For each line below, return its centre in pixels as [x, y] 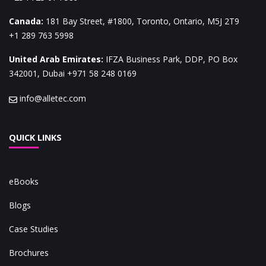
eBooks [24, 182]
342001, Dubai [37, 74]
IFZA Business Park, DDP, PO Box [172, 59]
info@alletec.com [53, 99]
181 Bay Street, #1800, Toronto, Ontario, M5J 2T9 [142, 21]
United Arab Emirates [55, 59]
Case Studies [34, 229]
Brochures [29, 253]
